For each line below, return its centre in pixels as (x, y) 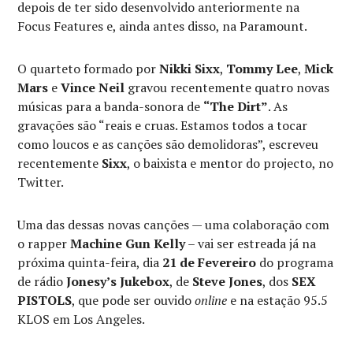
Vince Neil (93, 87)
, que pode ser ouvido (134, 300)
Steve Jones (228, 281)
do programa (295, 262)
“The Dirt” (236, 106)
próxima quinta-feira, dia (90, 262)
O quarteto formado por (89, 68)
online (211, 300)
